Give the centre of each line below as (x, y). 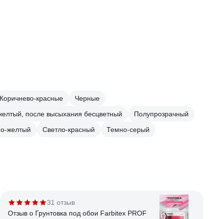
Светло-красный (69, 130)
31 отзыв (61, 202)
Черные (87, 98)
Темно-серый (128, 130)
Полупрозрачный (161, 114)
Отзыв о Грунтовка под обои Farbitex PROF (77, 213)
